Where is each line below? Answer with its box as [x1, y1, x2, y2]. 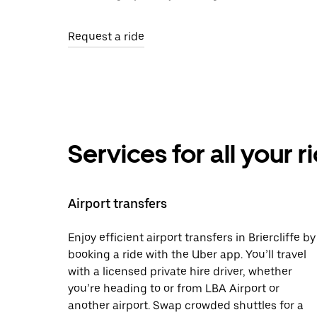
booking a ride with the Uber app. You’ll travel [68, 248, 306, 261]
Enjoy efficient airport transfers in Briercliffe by [68, 231, 316, 244]
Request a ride [68, 30, 144, 43]
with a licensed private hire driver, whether [68, 265, 292, 278]
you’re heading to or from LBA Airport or [68, 282, 279, 295]
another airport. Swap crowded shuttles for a [68, 299, 304, 312]
